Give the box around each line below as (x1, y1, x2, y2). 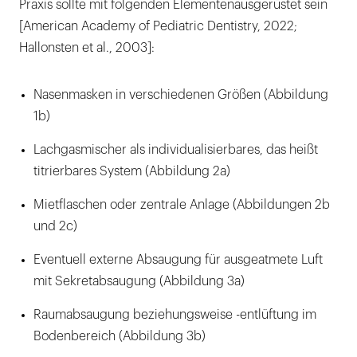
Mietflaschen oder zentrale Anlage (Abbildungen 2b (33, 198, 330, 212)
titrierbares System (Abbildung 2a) (33, 165, 230, 178)
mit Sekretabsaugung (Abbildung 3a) (33, 275, 245, 288)
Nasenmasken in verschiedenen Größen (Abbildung (33, 88, 328, 102)
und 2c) (33, 220, 77, 233)
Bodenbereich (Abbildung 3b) (33, 330, 206, 343)
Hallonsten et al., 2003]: (19, 41, 155, 55)
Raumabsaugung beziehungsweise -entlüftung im (33, 308, 316, 322)
